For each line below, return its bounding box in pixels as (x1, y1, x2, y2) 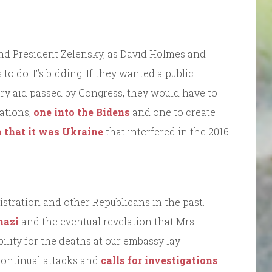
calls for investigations (101, 253, 218, 267)
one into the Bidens (33, 105, 130, 118)
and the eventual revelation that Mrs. (19, 214, 196, 228)
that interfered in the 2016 (103, 124, 229, 138)
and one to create (130, 105, 216, 118)
